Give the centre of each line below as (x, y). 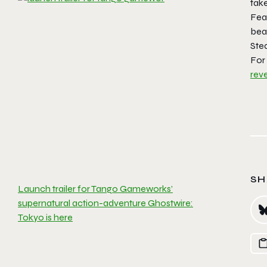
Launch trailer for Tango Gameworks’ (95, 189)
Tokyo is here (45, 217)
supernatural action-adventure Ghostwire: (105, 203)
